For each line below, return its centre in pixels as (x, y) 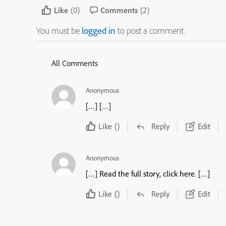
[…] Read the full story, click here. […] (148, 174)
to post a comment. (150, 31)
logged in (99, 31)
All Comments (75, 63)
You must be (59, 31)
